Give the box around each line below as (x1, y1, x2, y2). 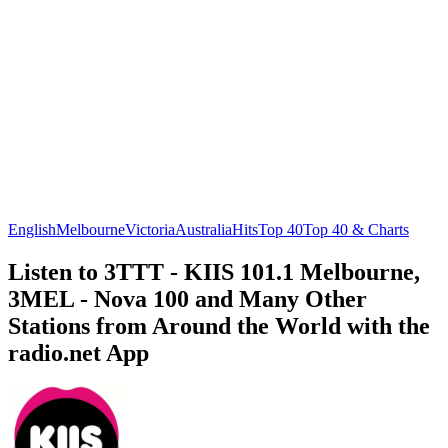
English (8, 220, 56, 238)
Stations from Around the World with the (8, 312, 430, 339)
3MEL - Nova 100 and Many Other (8, 285, 367, 312)
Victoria (125, 220, 175, 238)
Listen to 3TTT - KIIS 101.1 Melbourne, (8, 258, 420, 285)
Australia (175, 220, 232, 238)
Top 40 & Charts (303, 220, 409, 238)
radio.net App (8, 339, 149, 366)
